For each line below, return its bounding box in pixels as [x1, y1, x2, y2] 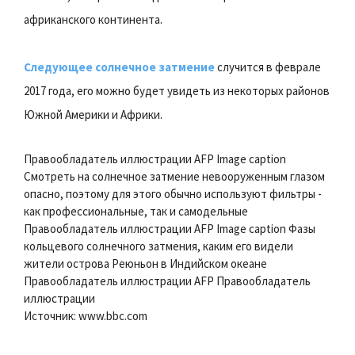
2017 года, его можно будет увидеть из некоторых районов [24, 82, 330, 98]
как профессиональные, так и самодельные [24, 203, 248, 219]
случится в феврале [215, 59, 321, 74]
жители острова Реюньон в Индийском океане [24, 255, 267, 271]
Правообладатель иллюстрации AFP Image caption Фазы [24, 220, 315, 236]
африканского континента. [24, 11, 162, 27]
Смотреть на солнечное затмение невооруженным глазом [24, 168, 325, 184]
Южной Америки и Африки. [24, 106, 162, 122]
